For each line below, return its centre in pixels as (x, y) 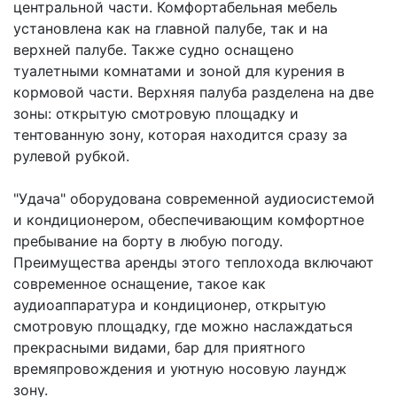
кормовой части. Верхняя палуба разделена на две (194, 92)
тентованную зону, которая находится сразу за (180, 135)
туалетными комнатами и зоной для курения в (179, 71)
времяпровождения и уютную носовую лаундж (180, 369)
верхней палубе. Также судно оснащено (154, 50)
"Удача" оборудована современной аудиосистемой (194, 198)
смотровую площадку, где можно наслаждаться (183, 326)
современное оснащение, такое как (140, 284)
